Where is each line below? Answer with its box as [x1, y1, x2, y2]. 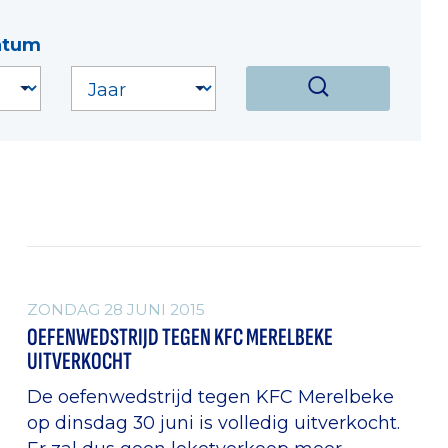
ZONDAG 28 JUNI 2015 [27, 300, 206, 319]
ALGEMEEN [39, 254, 137, 274]
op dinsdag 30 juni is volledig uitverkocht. [27, 411, 401, 433]
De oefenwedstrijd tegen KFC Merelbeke [27, 385, 395, 407]
